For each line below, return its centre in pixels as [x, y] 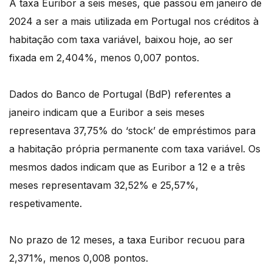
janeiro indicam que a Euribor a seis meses [107, 112]
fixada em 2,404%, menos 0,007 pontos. [104, 57]
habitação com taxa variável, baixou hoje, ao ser [121, 39]
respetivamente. [46, 203]
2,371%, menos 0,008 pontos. [79, 258]
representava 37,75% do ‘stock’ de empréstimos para [132, 130]
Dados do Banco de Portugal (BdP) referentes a [120, 94]
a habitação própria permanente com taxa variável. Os [135, 148]
